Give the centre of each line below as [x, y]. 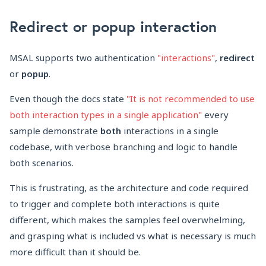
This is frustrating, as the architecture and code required [129, 188]
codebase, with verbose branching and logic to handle [123, 147]
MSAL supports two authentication [83, 58]
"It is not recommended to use [191, 99]
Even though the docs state [68, 99]
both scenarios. [42, 163]
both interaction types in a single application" [106, 115]
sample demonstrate [55, 131]
